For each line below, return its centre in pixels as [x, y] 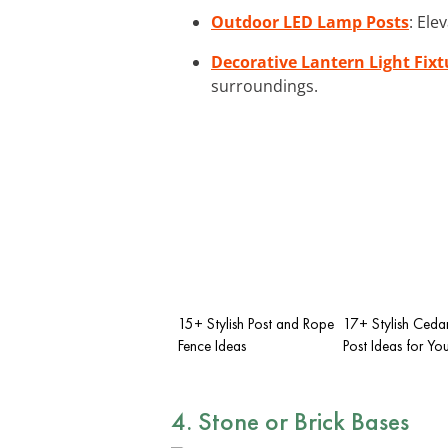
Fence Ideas [212, 345]
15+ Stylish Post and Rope [256, 323]
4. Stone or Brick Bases [290, 420]
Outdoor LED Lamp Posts [310, 21]
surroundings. [264, 85]
